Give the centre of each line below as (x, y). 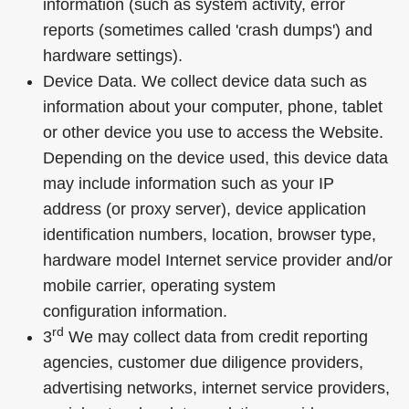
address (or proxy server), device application (204, 209)
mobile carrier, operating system (159, 286)
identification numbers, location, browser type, (210, 235)
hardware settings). (113, 56)
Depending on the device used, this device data (215, 158)
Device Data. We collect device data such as (205, 81)
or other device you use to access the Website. (213, 132)
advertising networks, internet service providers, (216, 388)
